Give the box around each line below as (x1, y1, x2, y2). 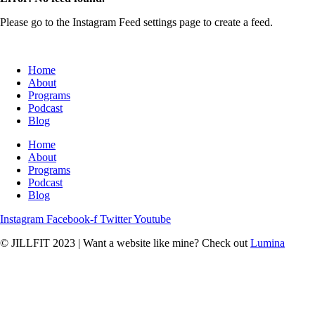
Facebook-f (46, 213, 97, 226)
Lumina (250, 237, 285, 250)
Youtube (134, 213, 171, 226)
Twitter (100, 213, 131, 226)
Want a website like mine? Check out (80, 237, 250, 250)
